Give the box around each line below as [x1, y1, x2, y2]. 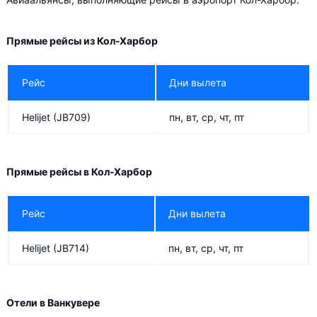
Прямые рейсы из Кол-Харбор [6, 35, 158, 47]
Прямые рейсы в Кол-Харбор [6, 166, 152, 178]
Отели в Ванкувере [6, 296, 100, 309]
